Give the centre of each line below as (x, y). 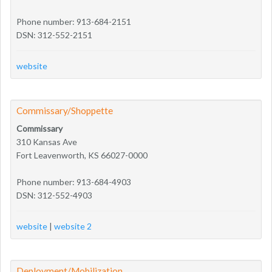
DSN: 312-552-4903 (54, 195)
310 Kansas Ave (47, 141)
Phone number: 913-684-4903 (74, 182)
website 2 (73, 226)
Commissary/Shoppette (65, 110)
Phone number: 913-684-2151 (74, 21)
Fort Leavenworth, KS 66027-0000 (82, 155)
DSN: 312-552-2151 (54, 35)
